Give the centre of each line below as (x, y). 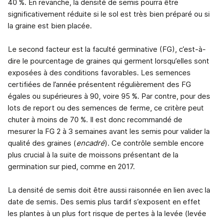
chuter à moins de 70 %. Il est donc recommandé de (95, 120)
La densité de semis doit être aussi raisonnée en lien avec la (109, 190)
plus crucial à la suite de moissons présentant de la (93, 155)
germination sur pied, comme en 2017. (71, 167)
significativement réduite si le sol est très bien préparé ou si (109, 14)
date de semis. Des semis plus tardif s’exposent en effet (104, 202)
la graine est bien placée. (50, 26)
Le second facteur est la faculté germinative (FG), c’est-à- (107, 49)
